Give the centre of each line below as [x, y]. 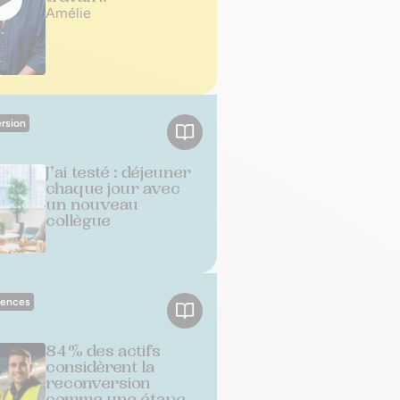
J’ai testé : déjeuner [119, 172]
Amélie [69, 13]
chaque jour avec [113, 188]
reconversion [99, 383]
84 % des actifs [104, 350]
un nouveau [92, 204]
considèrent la [100, 367]
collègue [79, 220]
